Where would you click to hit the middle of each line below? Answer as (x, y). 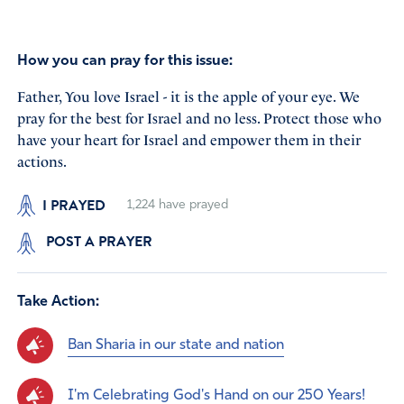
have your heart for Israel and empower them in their (188, 140)
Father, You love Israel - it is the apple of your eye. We (188, 96)
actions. (41, 161)
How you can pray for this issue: (124, 61)
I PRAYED (73, 206)
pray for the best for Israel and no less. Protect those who (199, 118)
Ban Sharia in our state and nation (175, 345)
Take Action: (58, 303)
